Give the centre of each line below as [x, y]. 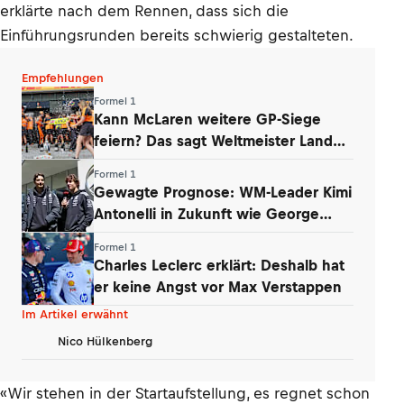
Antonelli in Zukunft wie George [207, 213]
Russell [118, 235]
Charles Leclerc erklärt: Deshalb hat [219, 265]
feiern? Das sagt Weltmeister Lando [218, 140]
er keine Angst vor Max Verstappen [218, 286]
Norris [114, 162]
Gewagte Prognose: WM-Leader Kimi [223, 192]
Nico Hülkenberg [105, 341]
